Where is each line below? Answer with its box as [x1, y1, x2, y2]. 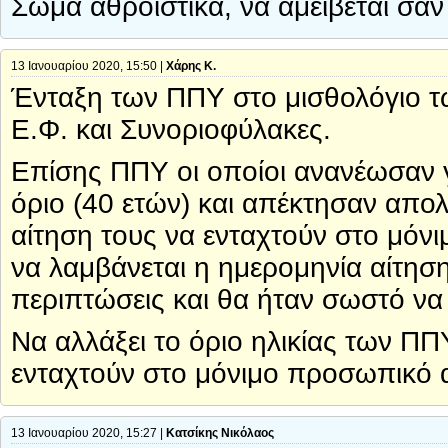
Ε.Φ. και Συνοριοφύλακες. [11, 114, 331, 146]
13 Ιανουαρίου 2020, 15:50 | [11, 60, 166, 73]
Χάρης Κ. [166, 60, 216, 73]
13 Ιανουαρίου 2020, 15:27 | [11, 427, 166, 440]
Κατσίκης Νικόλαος [166, 427, 274, 440]
